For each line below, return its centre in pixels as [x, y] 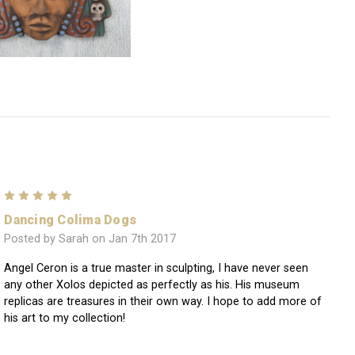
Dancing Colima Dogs [71, 219]
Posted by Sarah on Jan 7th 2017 [90, 239]
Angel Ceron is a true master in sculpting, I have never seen [157, 269]
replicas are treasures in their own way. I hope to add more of [163, 302]
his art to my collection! [65, 319]
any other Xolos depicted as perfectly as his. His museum [152, 285]
